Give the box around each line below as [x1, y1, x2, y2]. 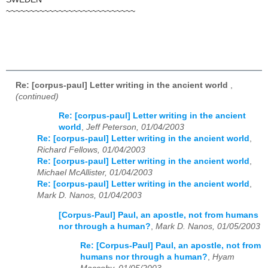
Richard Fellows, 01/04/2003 [37, 145, 145, 155]
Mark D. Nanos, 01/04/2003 [37, 191, 142, 200]
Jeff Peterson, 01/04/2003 [86, 123, 184, 132]
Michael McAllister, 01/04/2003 [37, 168, 153, 178]
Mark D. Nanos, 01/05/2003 [156, 221, 260, 231]
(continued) [16, 92, 59, 101]
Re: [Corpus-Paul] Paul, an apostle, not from [80, 241, 261, 251]
